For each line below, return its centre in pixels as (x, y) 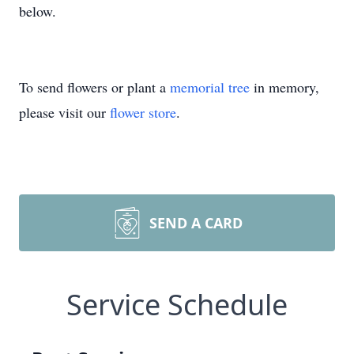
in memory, (284, 87)
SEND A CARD (196, 223)
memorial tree (210, 87)
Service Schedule (177, 305)
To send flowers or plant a (94, 87)
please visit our (64, 112)
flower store (143, 112)
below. (38, 11)
